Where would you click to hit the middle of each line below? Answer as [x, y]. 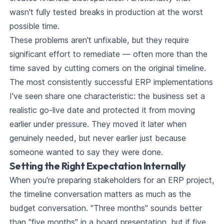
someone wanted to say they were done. [86, 152]
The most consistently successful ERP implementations [111, 82]
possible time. [34, 26]
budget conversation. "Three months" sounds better [105, 208]
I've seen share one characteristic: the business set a [107, 96]
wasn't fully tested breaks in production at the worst [106, 12]
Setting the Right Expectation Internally [97, 166]
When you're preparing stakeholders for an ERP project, [111, 180]
